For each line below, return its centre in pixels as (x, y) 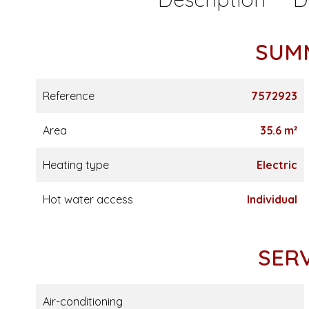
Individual (272, 199)
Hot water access (88, 199)
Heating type (76, 165)
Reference (69, 96)
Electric (277, 165)
